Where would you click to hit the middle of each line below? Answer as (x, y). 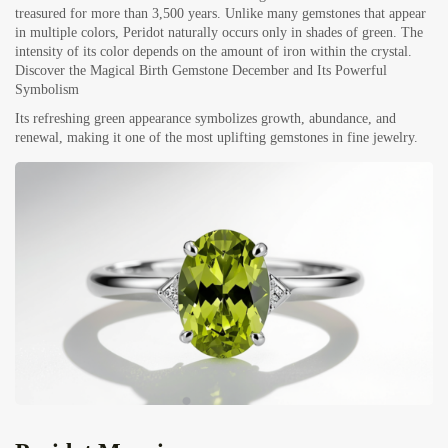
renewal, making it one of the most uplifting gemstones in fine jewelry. (216, 138)
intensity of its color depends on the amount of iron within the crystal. (213, 52)
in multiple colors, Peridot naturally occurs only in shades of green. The (219, 33)
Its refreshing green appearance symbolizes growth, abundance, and (205, 119)
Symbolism (47, 90)
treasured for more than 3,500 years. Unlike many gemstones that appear (220, 14)
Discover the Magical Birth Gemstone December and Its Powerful (201, 71)
